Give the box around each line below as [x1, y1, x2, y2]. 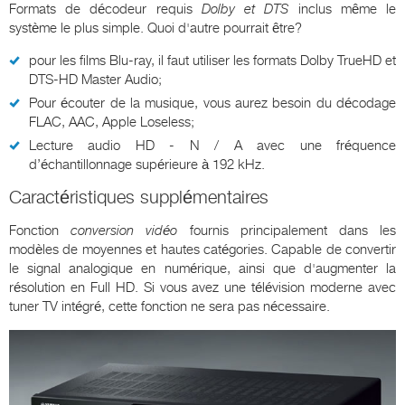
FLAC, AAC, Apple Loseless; [29, 114, 194, 131]
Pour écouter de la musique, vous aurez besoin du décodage [29, 95, 396, 112]
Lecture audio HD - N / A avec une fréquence [29, 137, 396, 155]
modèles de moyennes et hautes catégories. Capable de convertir [9, 241, 396, 259]
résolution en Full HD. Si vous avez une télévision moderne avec [9, 279, 396, 297]
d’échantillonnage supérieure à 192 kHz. [29, 156, 265, 174]
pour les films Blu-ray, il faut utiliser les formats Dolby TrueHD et [29, 52, 396, 70]
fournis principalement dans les [177, 222, 397, 240]
